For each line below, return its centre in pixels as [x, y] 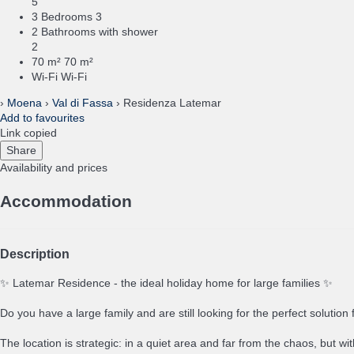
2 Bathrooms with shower [95, 32]
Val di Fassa [83, 103]
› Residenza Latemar [167, 103]
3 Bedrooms [62, 17]
